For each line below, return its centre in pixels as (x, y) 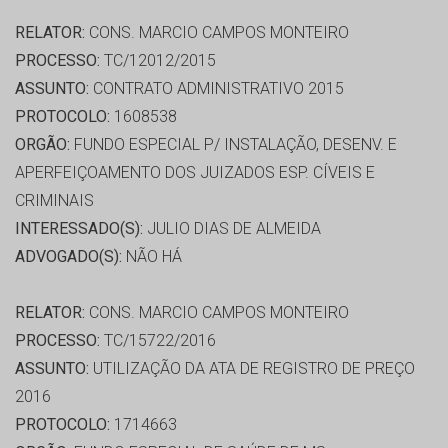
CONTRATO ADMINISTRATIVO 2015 (216, 89)
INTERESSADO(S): (79, 229)
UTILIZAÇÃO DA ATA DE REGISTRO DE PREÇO (252, 369)
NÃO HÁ (152, 257)
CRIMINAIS (54, 201)
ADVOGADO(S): (68, 257)
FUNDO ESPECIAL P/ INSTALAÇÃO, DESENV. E (233, 145)
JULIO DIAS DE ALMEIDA (232, 229)
